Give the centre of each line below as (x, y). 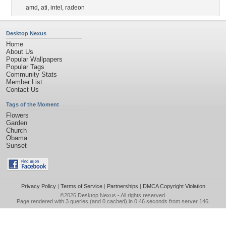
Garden (17, 123)
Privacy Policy (38, 186)
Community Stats (32, 74)
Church (16, 130)
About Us (20, 52)
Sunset (16, 146)
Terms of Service (81, 186)
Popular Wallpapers (34, 59)
